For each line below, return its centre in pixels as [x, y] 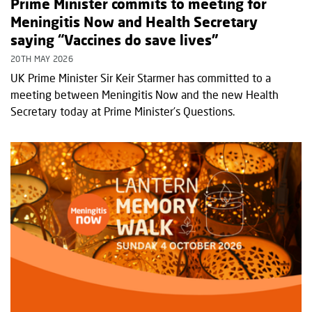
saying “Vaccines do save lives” [114, 39]
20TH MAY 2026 [42, 58]
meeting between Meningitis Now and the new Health [145, 94]
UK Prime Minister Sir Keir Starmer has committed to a [141, 77]
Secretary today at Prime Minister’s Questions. [123, 111]
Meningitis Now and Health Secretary [134, 21]
